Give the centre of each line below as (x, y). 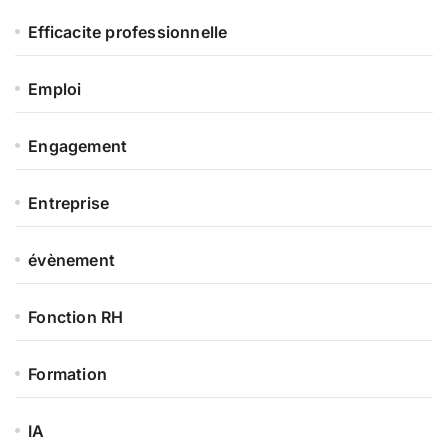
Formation (68, 373)
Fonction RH (76, 316)
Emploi (55, 88)
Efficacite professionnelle (128, 31)
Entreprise (69, 202)
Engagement (78, 145)
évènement (72, 259)
